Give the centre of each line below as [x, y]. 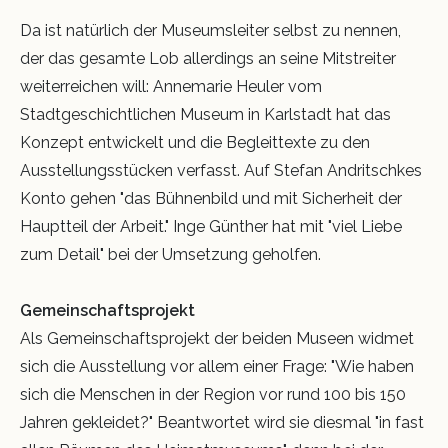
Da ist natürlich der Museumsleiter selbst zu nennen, [210, 31]
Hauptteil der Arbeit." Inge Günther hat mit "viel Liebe [211, 227]
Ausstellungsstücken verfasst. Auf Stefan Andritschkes [221, 171]
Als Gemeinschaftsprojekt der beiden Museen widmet [217, 339]
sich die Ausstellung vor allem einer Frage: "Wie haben [217, 367]
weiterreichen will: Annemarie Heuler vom [171, 87]
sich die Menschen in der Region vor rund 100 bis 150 [213, 395]
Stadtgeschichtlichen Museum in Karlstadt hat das [205, 115]
